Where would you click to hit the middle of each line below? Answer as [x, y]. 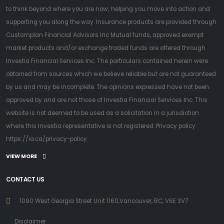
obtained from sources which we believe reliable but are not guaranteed [111, 74]
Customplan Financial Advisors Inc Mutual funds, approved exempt [105, 35]
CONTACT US [25, 180]
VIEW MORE [21, 156]
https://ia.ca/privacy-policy [46, 139]
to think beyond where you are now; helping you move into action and [108, 9]
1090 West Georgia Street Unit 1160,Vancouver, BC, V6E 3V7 [104, 201]
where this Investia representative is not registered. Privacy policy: [101, 126]
